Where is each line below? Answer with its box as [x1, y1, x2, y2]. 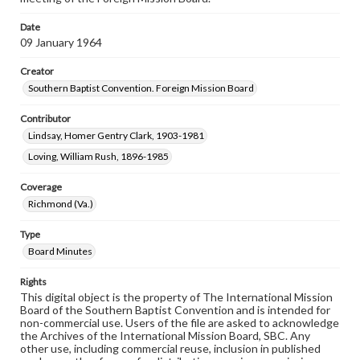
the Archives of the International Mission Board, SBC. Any [20, 329, 310, 342]
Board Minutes [28, 245, 92, 257]
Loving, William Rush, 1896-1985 [28, 150, 169, 162]
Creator [20, 65, 54, 77]
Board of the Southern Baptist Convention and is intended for [20, 303, 330, 317]
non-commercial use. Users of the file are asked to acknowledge [20, 316, 339, 329]
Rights [20, 276, 47, 288]
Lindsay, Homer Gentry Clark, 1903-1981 [28, 129, 204, 141]
